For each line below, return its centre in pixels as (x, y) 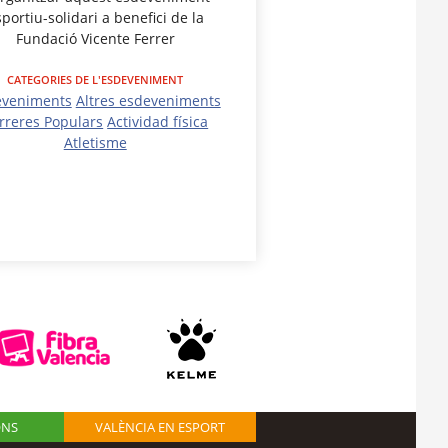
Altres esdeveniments (148, 101)
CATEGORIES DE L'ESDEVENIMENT (95, 80)
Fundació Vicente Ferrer (95, 39)
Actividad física (158, 122)
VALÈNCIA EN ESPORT (160, 426)
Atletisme (95, 143)
